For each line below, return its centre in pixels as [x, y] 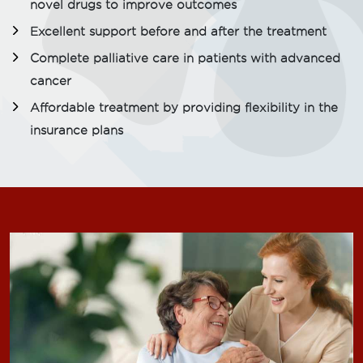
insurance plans [77, 130]
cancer [51, 81]
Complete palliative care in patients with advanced [185, 58]
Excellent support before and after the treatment [178, 32]
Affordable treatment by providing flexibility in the [184, 108]
